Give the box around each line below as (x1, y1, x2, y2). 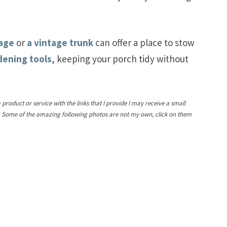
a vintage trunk (27, 36, 93, 49)
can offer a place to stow (93, 36, 195, 49)
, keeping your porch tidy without (52, 53, 188, 65)
